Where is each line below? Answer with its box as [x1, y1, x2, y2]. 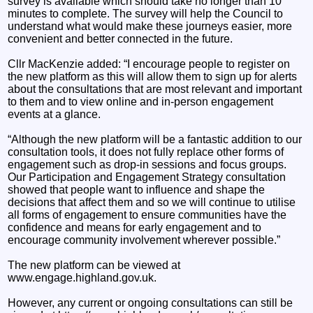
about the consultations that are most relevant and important [8, 82, 303, 95]
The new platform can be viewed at [8, 259, 181, 271]
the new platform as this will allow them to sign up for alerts [8, 70, 298, 82]
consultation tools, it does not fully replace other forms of [8, 145, 284, 158]
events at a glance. [8, 108, 101, 120]
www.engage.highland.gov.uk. [8, 271, 157, 284]
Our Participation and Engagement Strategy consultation [8, 170, 286, 183]
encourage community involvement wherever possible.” [8, 233, 281, 246]
